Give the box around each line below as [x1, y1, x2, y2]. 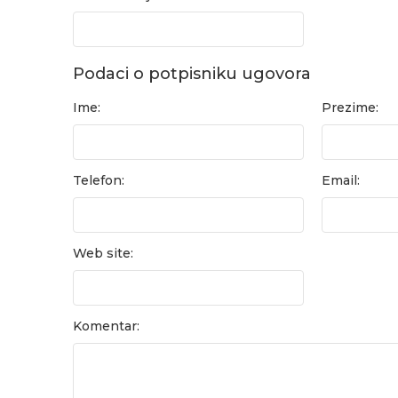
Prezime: [321, 99, 378, 115]
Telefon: [73, 172, 124, 188]
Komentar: [73, 318, 139, 334]
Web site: [73, 245, 133, 261]
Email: [321, 172, 360, 188]
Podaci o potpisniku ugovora [73, 64, 311, 84]
